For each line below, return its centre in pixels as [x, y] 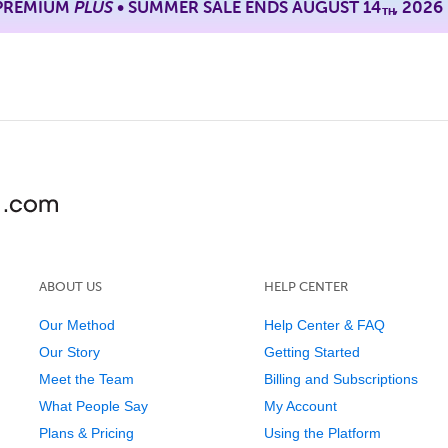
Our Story [69, 351]
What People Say [93, 405]
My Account [300, 405]
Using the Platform [322, 432]
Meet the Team [86, 378]
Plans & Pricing [86, 432]
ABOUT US [70, 286]
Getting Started [311, 351]
